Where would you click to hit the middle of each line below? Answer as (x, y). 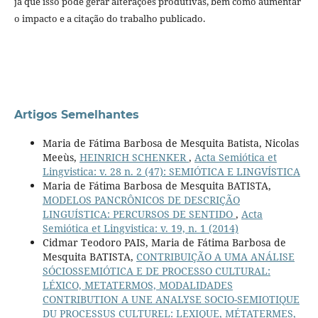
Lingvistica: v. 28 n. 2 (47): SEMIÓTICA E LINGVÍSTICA (171, 172)
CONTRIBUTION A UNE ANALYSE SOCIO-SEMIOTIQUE (171, 300)
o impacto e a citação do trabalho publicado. (109, 19)
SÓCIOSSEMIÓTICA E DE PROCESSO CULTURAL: (156, 271)
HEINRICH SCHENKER (134, 158)
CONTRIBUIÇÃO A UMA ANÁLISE (215, 257)
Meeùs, (61, 158)
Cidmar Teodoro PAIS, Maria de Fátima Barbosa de (164, 243)
